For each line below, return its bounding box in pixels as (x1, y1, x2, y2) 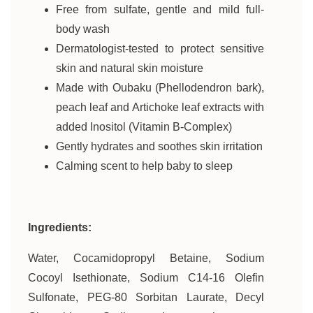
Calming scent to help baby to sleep (56, 160, 233, 172)
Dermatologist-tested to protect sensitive (56, 43, 264, 54)
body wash (56, 23, 110, 35)
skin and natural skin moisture (56, 62, 203, 74)
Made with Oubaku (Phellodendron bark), (56, 82, 264, 94)
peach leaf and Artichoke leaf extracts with (56, 101, 264, 113)
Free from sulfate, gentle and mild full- (56, 3, 264, 15)
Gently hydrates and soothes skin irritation (56, 140, 263, 152)
